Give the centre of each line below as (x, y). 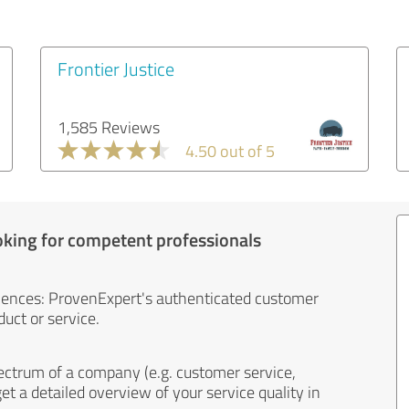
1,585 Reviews (109, 127)
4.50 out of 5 (230, 151)
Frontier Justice (116, 68)
